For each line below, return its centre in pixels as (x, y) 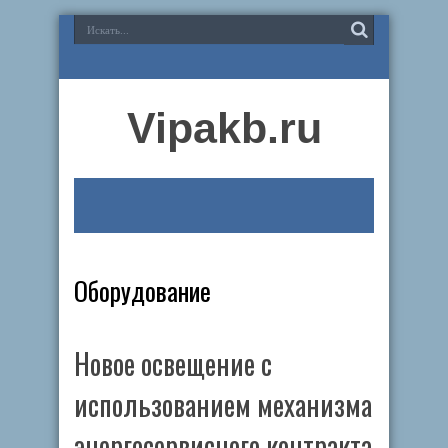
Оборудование (142, 290)
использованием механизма (223, 404)
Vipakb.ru (224, 128)
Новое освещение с (173, 363)
